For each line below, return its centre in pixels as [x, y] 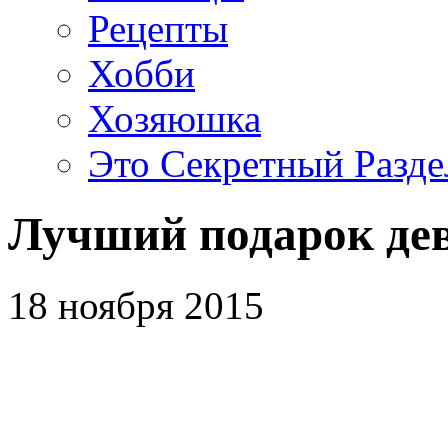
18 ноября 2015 [136, 305]
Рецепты [158, 28]
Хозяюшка [174, 118]
